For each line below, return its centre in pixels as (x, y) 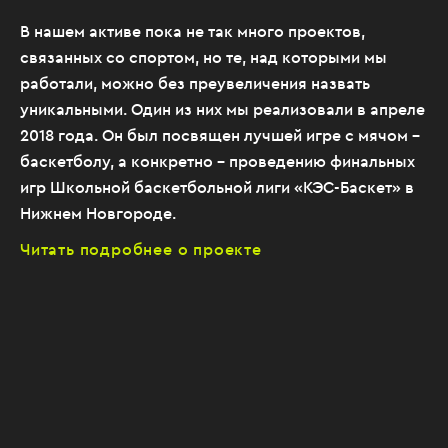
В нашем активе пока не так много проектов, (192, 31)
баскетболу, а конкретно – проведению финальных (217, 161)
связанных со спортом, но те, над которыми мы (203, 57)
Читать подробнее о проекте (141, 249)
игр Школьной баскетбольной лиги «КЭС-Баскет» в (217, 187)
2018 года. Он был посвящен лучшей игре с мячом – (220, 135)
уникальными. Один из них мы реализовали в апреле (222, 109)
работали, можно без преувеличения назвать (195, 83)
